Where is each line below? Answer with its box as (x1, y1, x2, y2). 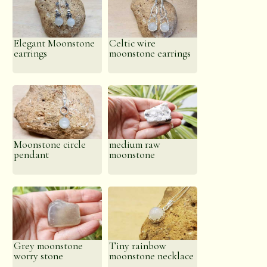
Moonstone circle (14, 138, 86, 151)
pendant (14, 148, 49, 161)
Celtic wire (109, 37, 156, 49)
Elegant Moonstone (14, 37, 95, 49)
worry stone (14, 250, 64, 262)
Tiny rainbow (109, 240, 167, 252)
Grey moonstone (14, 240, 83, 252)
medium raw (109, 138, 161, 151)
